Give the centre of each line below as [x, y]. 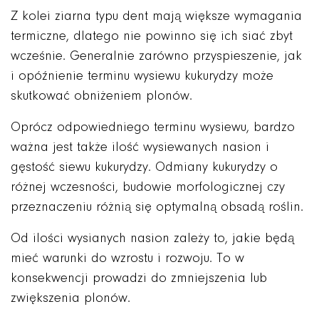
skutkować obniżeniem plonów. [101, 97]
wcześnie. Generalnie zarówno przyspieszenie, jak [156, 57]
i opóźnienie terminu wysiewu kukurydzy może [142, 77]
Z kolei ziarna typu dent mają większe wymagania [156, 17]
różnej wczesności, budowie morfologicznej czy [148, 188]
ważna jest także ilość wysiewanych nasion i [140, 148]
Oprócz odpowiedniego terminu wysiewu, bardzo [153, 128]
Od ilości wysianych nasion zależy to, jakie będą [152, 239]
